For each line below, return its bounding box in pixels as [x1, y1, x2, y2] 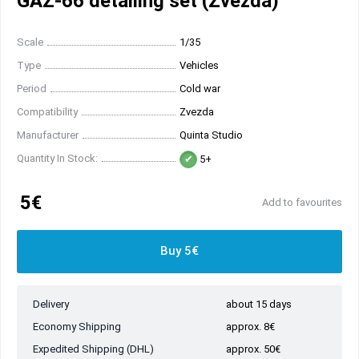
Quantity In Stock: [17, 152, 98, 165]
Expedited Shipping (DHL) [33, 343, 154, 356]
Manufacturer [17, 129, 79, 142]
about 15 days [226, 298, 292, 311]
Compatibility [17, 106, 78, 119]
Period [17, 83, 46, 95]
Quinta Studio [179, 129, 243, 142]
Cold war [179, 83, 220, 95]
